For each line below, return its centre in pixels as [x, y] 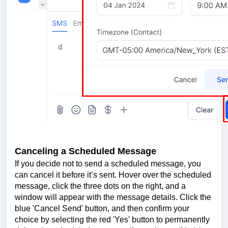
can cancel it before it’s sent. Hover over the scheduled [113, 175]
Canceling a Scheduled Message [85, 151]
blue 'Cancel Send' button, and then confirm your [102, 209]
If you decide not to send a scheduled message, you [108, 164]
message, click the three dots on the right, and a [100, 186]
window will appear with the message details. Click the [113, 197]
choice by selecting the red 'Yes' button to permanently [112, 220]
